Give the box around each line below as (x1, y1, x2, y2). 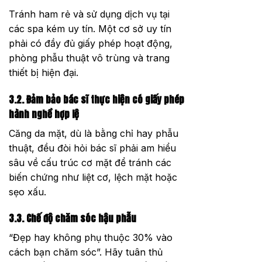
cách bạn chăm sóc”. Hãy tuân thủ (9, 246, 163, 258)
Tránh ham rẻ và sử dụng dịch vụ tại (9, 8, 170, 20)
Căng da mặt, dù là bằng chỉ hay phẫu (9, 127, 178, 139)
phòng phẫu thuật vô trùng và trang (9, 51, 170, 64)
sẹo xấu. (9, 185, 46, 198)
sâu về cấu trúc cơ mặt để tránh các (9, 156, 171, 168)
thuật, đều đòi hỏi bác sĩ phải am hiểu (9, 142, 176, 154)
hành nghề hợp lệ (9, 106, 79, 121)
